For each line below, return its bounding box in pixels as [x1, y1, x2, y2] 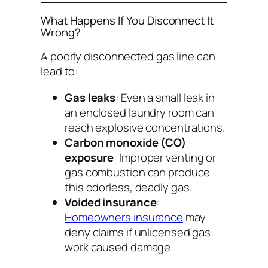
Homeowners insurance [65, 209, 183, 225]
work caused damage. [65, 239, 173, 255]
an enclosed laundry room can [65, 104, 215, 120]
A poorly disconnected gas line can [41, 48, 215, 65]
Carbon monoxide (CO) [65, 134, 186, 150]
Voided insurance [65, 194, 157, 210]
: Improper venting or [114, 149, 217, 165]
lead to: [41, 63, 78, 80]
